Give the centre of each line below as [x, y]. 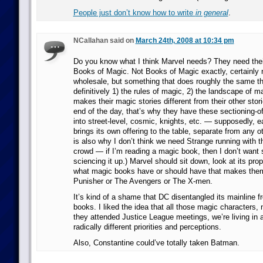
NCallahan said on [104, 41]
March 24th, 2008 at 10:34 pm [185, 41]
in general [212, 13]
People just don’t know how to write [134, 13]
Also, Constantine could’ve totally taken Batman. [156, 243]
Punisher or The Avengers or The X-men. [143, 181]
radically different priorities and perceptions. [147, 227]
